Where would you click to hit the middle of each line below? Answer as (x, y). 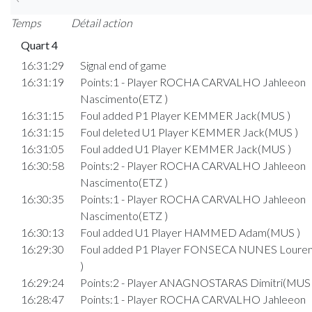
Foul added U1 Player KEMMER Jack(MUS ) (185, 149)
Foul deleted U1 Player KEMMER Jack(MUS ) (189, 132)
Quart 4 (39, 45)
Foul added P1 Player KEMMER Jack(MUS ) (185, 116)
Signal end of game (123, 65)
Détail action (101, 23)
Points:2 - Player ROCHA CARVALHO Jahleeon (193, 166)
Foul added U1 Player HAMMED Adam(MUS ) (190, 233)
